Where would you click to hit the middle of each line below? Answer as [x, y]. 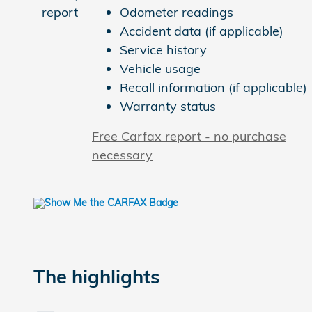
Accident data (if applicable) [202, 31]
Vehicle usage [160, 68]
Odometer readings [177, 12]
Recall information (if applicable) [213, 87]
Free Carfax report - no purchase [189, 136]
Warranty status [168, 106]
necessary [122, 155]
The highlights [97, 276]
